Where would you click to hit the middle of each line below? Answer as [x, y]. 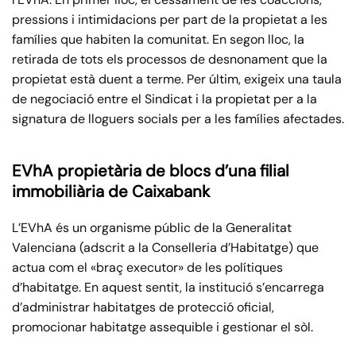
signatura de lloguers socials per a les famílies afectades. [178, 119]
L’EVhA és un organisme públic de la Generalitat [152, 228]
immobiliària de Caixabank [111, 192]
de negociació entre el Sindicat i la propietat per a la [164, 99]
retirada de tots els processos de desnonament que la [170, 60]
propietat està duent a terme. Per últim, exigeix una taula [177, 79]
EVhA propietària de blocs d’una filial [151, 171]
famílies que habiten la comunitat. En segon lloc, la [158, 40]
